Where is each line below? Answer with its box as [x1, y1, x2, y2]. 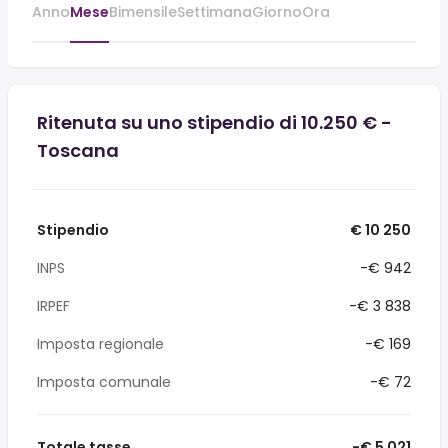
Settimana [177, 2, 252, 22]
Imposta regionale [37, 334, 164, 354]
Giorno [252, 2, 302, 22]
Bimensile [109, 2, 177, 22]
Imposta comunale [37, 372, 171, 392]
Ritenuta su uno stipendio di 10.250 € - [37, 110, 392, 135]
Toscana [37, 138, 119, 163]
